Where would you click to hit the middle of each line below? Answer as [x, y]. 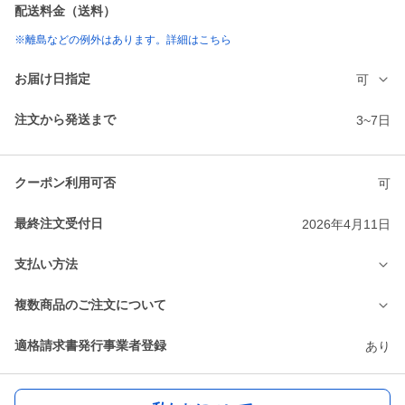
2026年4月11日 [346, 224]
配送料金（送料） [65, 11]
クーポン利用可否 [65, 183]
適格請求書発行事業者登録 [90, 346]
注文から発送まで [65, 120]
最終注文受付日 [59, 224]
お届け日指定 [52, 79]
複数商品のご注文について [90, 305]
